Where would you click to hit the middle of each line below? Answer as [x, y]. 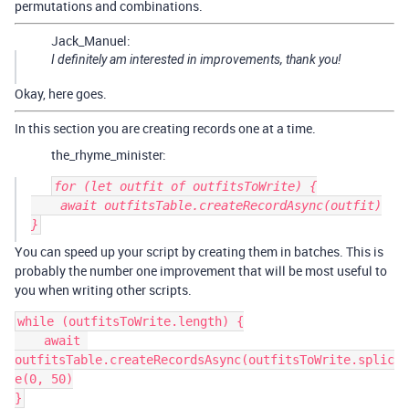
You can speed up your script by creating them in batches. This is [199, 252]
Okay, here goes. [61, 94]
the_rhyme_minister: [109, 155]
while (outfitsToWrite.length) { [131, 321]
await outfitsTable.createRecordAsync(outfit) [46, 205]
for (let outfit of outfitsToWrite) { [185, 186]
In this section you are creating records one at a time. [165, 128]
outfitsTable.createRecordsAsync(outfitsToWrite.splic [204, 360]
